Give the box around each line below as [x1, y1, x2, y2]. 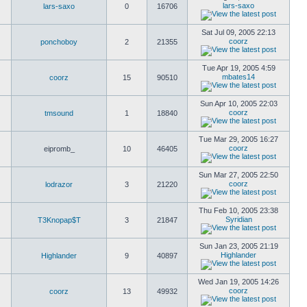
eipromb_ [43, 145, 75, 153]
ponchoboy [40, 38, 77, 46]
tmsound [45, 109, 73, 117]
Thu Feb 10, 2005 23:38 [199, 206, 278, 214]
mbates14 [222, 73, 255, 81]
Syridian [225, 215, 252, 223]
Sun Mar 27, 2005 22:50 [199, 171, 278, 179]
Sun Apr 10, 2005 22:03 [199, 99, 278, 108]
